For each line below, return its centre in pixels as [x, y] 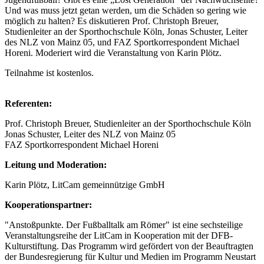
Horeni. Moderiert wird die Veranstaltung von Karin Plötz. [113, 53]
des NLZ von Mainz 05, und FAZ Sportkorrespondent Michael [122, 42]
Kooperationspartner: [48, 205]
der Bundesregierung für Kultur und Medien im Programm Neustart [130, 257]
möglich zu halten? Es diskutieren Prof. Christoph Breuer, [112, 21]
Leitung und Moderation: [56, 165]
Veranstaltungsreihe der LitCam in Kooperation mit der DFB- [119, 235]
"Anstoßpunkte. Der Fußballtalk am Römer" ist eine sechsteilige [124, 225]
